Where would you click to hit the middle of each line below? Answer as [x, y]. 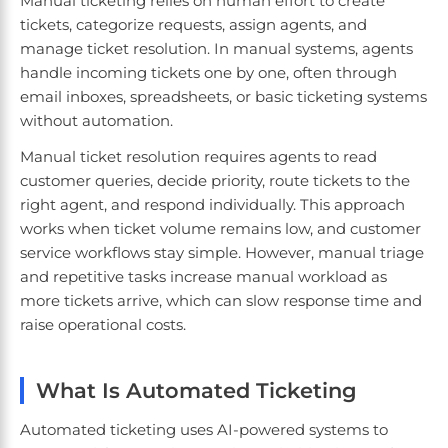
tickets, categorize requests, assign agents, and [193, 25]
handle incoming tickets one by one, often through [208, 73]
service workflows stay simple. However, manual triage [222, 253]
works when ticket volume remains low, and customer [220, 229]
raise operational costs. [105, 325]
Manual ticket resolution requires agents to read [198, 157]
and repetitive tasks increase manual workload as [203, 277]
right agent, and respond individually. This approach [212, 205]
